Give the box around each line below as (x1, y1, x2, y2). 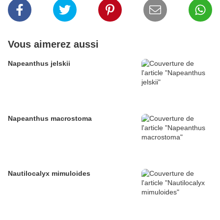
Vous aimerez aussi (8, 39, 99, 50)
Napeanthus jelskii (8, 59, 70, 68)
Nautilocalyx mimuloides (8, 169, 90, 178)
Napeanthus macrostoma (8, 114, 92, 123)
